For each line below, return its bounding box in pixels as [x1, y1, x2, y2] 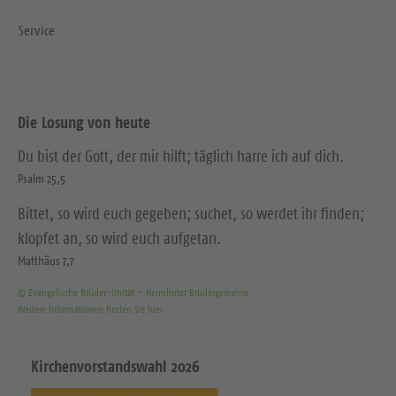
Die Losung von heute [18, 112, 150, 133]
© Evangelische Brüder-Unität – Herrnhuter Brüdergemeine [18, 286, 248, 300]
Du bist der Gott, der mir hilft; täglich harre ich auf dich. [18, 147, 344, 167]
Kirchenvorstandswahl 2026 [31, 356, 200, 377]
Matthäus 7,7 [18, 253, 74, 270]
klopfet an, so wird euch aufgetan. [18, 229, 221, 249]
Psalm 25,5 [18, 171, 65, 187]
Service [19, 21, 55, 40]
